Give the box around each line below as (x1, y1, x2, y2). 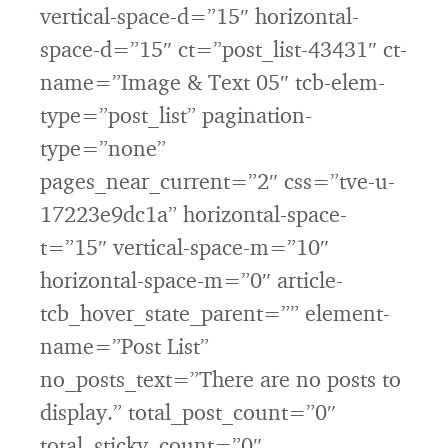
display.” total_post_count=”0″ (40, 398, 336, 425)
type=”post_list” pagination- (40, 101, 312, 128)
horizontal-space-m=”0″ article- (40, 266, 343, 293)
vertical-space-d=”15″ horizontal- (40, 2, 359, 29)
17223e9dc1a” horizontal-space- (40, 200, 347, 227)
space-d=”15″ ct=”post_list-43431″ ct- (40, 35, 407, 62)
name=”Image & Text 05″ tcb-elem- (40, 68, 385, 95)
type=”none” (40, 134, 166, 161)
